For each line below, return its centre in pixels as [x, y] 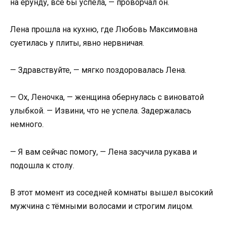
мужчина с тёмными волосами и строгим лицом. [102, 206]
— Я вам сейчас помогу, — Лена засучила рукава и [103, 152]
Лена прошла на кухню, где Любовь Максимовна [104, 29]
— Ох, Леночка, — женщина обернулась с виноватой [107, 97]
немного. [27, 125]
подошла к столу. [42, 165]
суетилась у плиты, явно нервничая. [77, 43]
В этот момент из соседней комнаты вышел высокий [111, 192]
